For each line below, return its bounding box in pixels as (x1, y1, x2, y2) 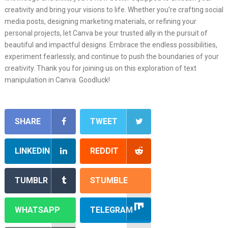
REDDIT (90, 146, 119, 156)
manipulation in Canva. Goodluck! (4, 75, 110, 84)
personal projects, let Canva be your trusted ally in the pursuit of (4, 28, 208, 37)
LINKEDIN (14, 146, 50, 156)
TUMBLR (14, 175, 48, 185)
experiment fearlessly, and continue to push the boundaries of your (4, 52, 219, 61)
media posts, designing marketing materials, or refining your (4, 17, 196, 25)
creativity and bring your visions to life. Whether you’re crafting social (4, 5, 223, 14)
